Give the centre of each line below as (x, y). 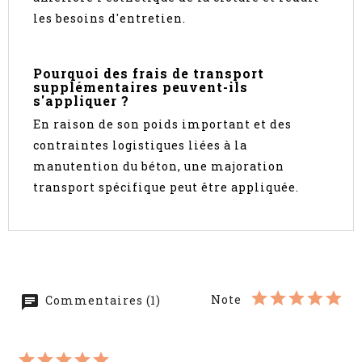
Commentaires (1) (101, 301)
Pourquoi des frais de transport (149, 74)
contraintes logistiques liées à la (140, 145)
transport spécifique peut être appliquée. (166, 187)
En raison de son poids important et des (162, 124)
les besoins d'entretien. (109, 19)
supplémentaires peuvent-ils (141, 87)
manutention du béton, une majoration (159, 166)
